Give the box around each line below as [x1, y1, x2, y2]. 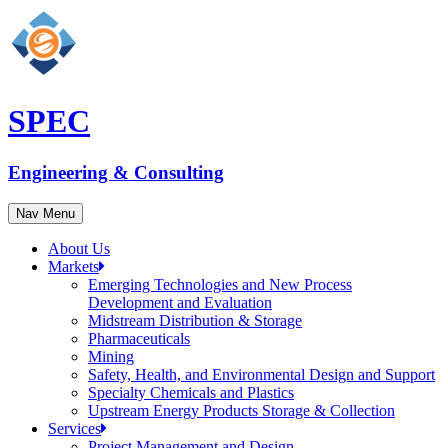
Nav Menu [16, 205, 75, 221]
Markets [48, 257, 99, 275]
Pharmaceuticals [88, 329, 190, 347]
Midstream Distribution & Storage [88, 311, 302, 329]
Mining [88, 347, 134, 365]
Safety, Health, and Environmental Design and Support [88, 365, 435, 383]
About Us [48, 239, 110, 257]
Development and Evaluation [88, 293, 272, 311]
